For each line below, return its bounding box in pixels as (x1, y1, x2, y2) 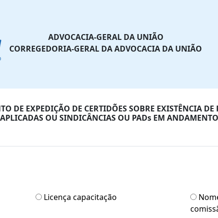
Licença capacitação (44, 192, 117, 202)
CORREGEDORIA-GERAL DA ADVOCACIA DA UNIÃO (9, 43, 202, 54)
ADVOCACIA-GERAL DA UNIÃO (48, 32, 163, 42)
